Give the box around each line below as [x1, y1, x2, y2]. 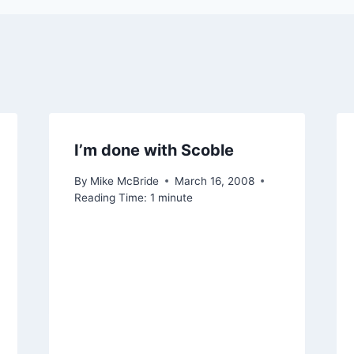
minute [157, 190, 193, 204]
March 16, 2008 [174, 174, 254, 187]
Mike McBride [89, 174, 159, 187]
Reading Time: [73, 190, 147, 204]
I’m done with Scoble [73, 141, 234, 160]
